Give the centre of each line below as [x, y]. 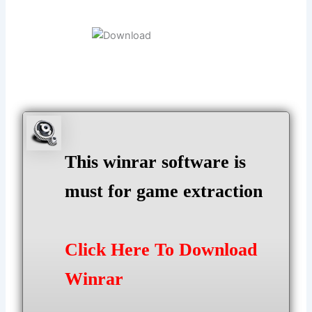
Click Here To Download [161, 250]
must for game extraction [166, 192]
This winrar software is [156, 162]
